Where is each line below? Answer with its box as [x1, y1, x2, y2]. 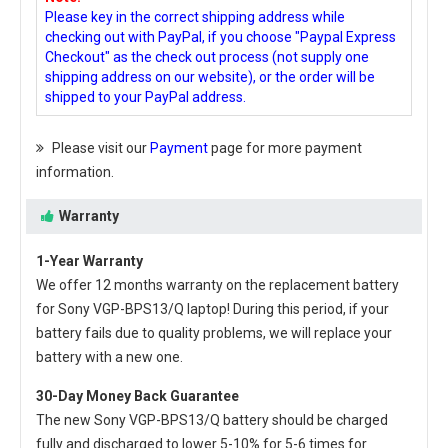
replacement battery [269, 276, 399, 293]
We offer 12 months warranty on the [36, 276, 269, 293]
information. [36, 163, 114, 180]
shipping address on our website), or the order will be [45, 68, 375, 85]
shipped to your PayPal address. [45, 88, 246, 105]
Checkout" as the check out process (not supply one [45, 48, 369, 65]
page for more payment [208, 139, 362, 156]
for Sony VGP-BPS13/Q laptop [36, 300, 227, 317]
